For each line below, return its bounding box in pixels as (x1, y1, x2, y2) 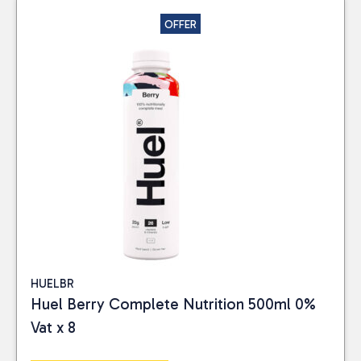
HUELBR (31, 276, 74, 291)
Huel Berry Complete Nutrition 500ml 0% (31, 295, 315, 313)
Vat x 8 (31, 318, 76, 337)
